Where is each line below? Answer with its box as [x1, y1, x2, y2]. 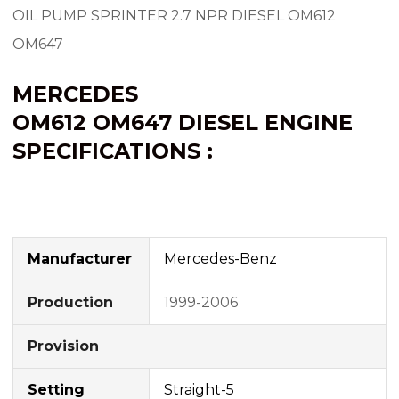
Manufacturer [28, 249, 132, 267]
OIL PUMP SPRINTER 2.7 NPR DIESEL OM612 [12, 6, 336, 24]
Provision [28, 337, 99, 354]
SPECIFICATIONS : [12, 137, 213, 164]
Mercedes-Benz [164, 249, 277, 267]
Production [28, 293, 113, 311]
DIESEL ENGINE [178, 109, 353, 135]
